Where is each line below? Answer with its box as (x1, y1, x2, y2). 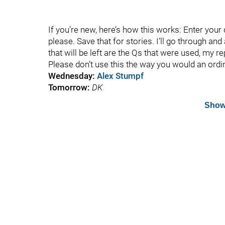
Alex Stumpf (97, 71, 144, 81)
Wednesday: (48, 71, 97, 81)
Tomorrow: (48, 82, 90, 92)
